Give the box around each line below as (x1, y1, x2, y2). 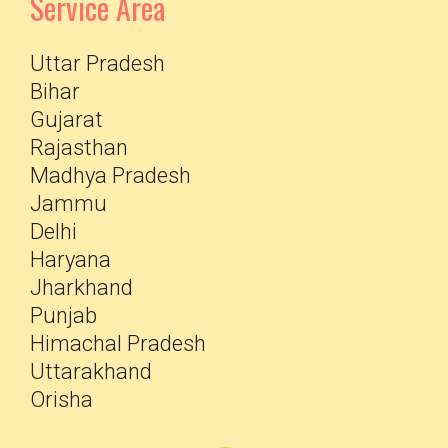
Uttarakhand (30, 359, 152, 385)
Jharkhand (30, 275, 133, 301)
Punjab (30, 303, 97, 329)
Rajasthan (30, 135, 128, 161)
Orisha (30, 387, 93, 413)
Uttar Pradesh (30, 51, 165, 77)
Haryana (30, 247, 111, 273)
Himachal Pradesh (30, 331, 206, 357)
